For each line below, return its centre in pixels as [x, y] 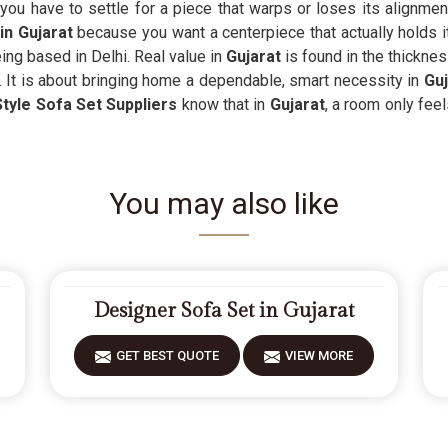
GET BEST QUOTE [167, 355]
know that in [223, 104]
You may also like [224, 203]
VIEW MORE [318, 355]
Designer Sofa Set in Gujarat [223, 311]
